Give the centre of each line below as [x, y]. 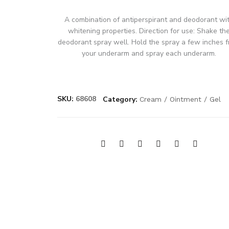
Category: [120, 99]
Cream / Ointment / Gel [180, 99]
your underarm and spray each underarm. [149, 53]
